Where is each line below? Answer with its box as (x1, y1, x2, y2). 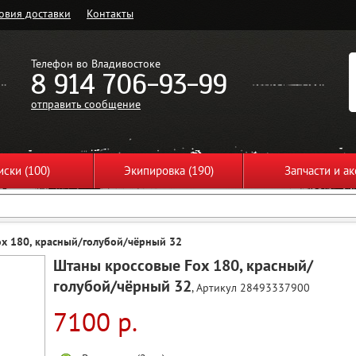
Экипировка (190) (123, 163, 214, 178)
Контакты (87, 6, 133, 21)
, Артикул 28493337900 (192, 280, 310, 295)
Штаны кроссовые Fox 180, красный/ (53, 255, 313, 276)
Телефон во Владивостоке (31, 56, 161, 71)
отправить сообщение (31, 96, 141, 111)
